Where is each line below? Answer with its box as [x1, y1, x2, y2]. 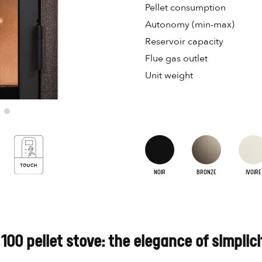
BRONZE [196, 168, 216, 176]
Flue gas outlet [145, 51, 208, 65]
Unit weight [145, 68, 193, 82]
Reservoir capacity [145, 35, 223, 48]
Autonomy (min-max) [145, 18, 235, 31]
